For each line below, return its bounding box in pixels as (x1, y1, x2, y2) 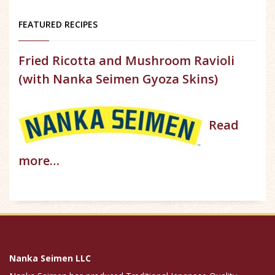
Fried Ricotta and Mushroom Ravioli (18, 52, 234, 69)
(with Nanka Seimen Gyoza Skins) (18, 71, 218, 88)
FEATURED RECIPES (18, 18, 98, 31)
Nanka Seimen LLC (9, 252, 91, 265)
